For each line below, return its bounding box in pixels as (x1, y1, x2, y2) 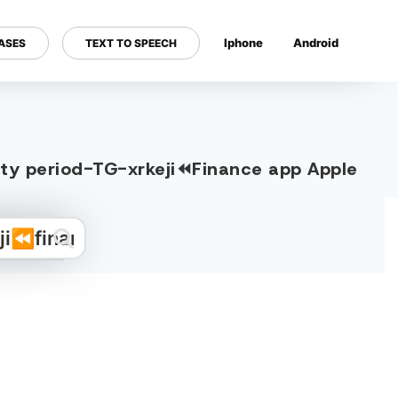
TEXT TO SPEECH (85, 36, 177, 50)
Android (293, 36, 338, 50)
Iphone (224, 36, 263, 50)
